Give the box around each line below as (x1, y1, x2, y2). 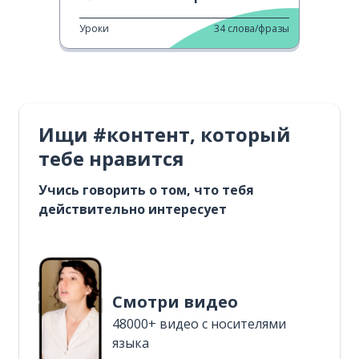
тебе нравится (38, 145, 184, 171)
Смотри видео (112, 291, 238, 313)
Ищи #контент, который (38, 121, 291, 147)
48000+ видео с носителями (112, 315, 286, 333)
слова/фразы (228, 22, 289, 35)
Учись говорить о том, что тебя (38, 181, 254, 199)
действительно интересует (38, 200, 227, 218)
